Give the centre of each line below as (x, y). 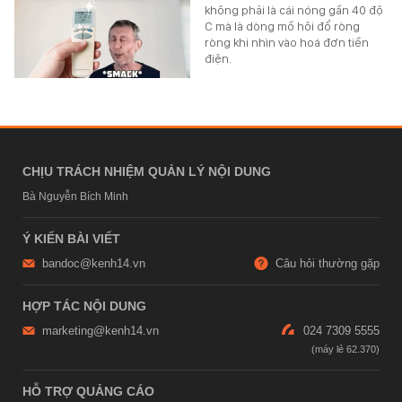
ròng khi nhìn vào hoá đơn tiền (287, 42)
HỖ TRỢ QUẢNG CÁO (88, 391)
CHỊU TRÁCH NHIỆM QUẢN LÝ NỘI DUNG (147, 171)
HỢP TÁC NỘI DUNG (84, 306)
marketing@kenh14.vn (100, 330)
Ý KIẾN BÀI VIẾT (71, 238)
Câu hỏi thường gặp (328, 263)
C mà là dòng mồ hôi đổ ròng (283, 26)
